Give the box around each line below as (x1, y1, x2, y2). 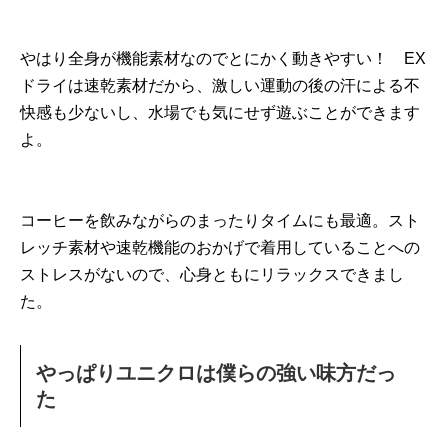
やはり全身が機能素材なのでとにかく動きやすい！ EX (20, 50, 426, 67)
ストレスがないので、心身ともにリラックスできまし (20, 266, 404, 283)
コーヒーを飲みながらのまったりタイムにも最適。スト (20, 212, 420, 229)
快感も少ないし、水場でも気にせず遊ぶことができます (20, 104, 420, 121)
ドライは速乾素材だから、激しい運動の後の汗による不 (20, 77, 420, 94)
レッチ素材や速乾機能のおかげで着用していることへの (20, 239, 420, 256)
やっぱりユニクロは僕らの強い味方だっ (36, 362, 396, 384)
